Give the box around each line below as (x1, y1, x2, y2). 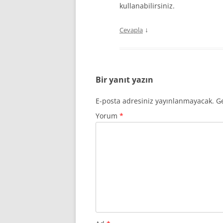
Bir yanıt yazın (96, 74, 153, 85)
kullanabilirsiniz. (119, 1, 175, 10)
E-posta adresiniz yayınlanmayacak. (96, 96, 214, 106)
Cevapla (119, 25, 143, 34)
